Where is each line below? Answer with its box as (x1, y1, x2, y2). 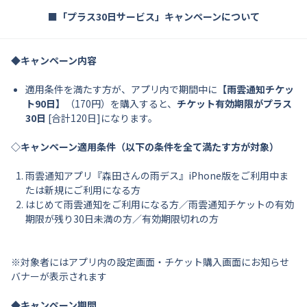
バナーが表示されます (11, 269, 107, 283)
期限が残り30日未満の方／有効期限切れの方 (25, 212, 219, 225)
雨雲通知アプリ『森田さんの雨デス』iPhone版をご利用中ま (25, 169, 288, 182)
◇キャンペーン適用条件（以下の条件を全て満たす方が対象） (11, 140, 279, 153)
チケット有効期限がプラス (177, 97, 292, 110)
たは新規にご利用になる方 (25, 183, 140, 197)
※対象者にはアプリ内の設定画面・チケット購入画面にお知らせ (11, 255, 289, 269)
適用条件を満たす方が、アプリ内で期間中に (25, 82, 217, 96)
